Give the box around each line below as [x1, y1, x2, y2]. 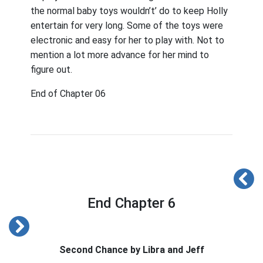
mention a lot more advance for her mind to [31, 49, 210, 60]
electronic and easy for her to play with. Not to [31, 35, 225, 46]
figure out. [31, 64, 73, 75]
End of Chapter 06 [31, 88, 106, 99]
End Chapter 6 [87, 195, 176, 211]
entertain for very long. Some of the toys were [31, 20, 224, 31]
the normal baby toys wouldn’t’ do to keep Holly [31, 5, 228, 16]
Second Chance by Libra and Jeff [59, 244, 204, 255]
